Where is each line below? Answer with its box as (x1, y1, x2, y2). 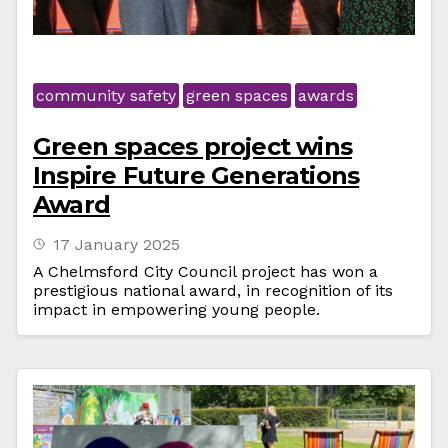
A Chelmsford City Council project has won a (33, 262, 378, 281)
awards (298, 86, 354, 105)
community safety (36, 86, 176, 105)
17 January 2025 (53, 235, 180, 254)
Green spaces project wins (33, 132, 353, 161)
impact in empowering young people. (33, 300, 320, 319)
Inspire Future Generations (33, 161, 360, 190)
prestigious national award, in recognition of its (33, 281, 393, 300)
